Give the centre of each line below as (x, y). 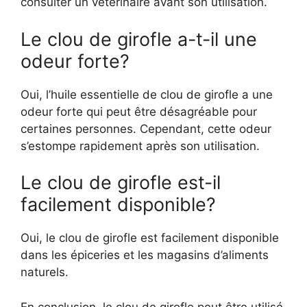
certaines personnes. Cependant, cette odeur (146, 128)
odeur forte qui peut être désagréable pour (139, 111)
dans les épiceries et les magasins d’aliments (145, 255)
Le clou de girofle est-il (121, 183)
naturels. (45, 272)
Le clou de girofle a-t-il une (139, 39)
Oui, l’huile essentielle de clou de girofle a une (147, 94)
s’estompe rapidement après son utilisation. (140, 146)
